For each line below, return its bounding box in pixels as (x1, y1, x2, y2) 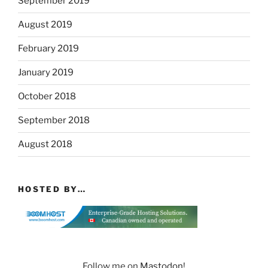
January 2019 (18, 67, 74, 78)
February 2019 (18, 43, 79, 54)
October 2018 (18, 91, 76, 102)
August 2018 (18, 139, 72, 150)
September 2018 (18, 115, 90, 126)
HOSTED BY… (18, 184, 87, 194)
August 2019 (18, 19, 72, 31)
